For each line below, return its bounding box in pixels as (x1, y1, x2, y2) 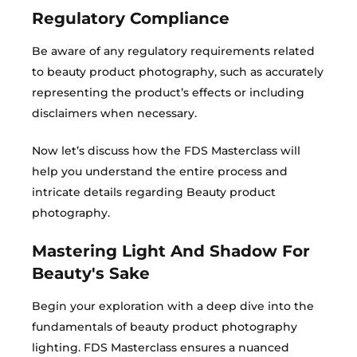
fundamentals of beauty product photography (32, 320, 297, 334)
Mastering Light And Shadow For (32, 241, 310, 261)
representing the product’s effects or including (32, 85, 304, 100)
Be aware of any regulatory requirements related (32, 44, 315, 58)
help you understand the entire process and (32, 164, 288, 178)
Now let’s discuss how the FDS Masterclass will (32, 143, 300, 158)
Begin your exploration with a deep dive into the (32, 299, 314, 313)
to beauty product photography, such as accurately (32, 65, 324, 79)
